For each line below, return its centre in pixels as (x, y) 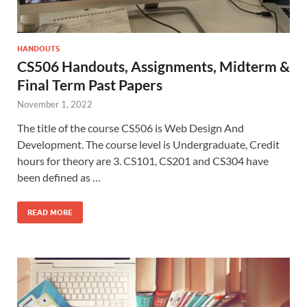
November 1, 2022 (55, 104)
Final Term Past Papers (90, 84)
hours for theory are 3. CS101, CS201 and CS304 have (143, 160)
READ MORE (50, 212)
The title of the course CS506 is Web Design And (131, 127)
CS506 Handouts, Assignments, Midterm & (153, 66)
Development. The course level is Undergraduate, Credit (148, 144)
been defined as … (59, 177)
